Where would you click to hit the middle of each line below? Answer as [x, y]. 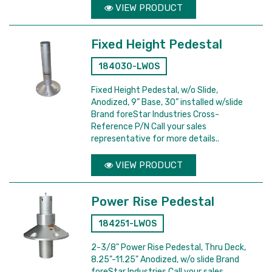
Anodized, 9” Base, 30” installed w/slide [167, 102]
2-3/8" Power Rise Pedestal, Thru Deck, [169, 247]
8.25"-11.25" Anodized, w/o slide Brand [165, 260]
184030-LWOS [129, 66]
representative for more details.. [155, 139]
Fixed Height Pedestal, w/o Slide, [155, 90]
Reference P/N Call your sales [149, 127]
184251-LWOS [128, 224]
